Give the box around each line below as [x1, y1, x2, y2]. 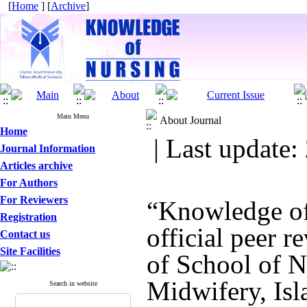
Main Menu [57, 112, 89, 120]
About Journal [160, 114, 221, 126]
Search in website [49, 280, 97, 287]
